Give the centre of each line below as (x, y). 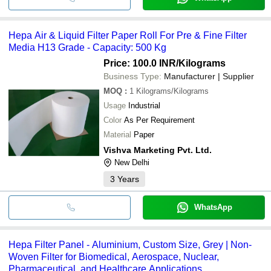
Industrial (144, 105)
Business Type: (132, 76)
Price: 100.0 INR (140, 63)
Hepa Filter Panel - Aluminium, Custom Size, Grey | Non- (130, 244)
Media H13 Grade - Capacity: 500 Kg (87, 47)
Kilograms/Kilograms (172, 91)
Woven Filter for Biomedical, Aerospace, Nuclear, (114, 256)
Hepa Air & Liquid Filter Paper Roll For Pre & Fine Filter (128, 35)
